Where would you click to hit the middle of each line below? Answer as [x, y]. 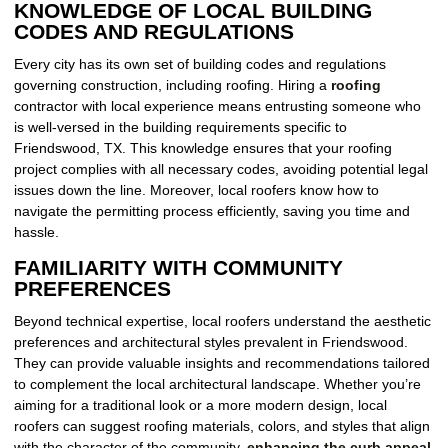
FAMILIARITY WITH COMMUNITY [178, 268]
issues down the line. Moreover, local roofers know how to [196, 190]
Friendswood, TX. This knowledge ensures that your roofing [203, 148]
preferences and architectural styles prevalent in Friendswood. [211, 342]
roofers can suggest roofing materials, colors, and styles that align [222, 426]
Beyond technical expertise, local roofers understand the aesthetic [222, 321]
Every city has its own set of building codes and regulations [200, 64]
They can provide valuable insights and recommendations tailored [222, 363]
